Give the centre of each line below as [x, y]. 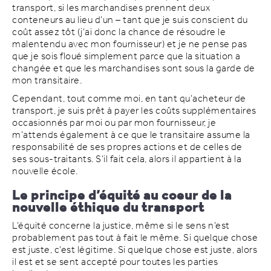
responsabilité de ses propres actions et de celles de [127, 148]
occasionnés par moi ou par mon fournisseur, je [114, 123]
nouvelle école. [45, 172]
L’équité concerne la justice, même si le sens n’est [121, 226]
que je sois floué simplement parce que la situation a [126, 57]
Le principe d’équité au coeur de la [122, 196]
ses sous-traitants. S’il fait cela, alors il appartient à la [127, 160]
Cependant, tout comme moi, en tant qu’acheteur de [129, 99]
